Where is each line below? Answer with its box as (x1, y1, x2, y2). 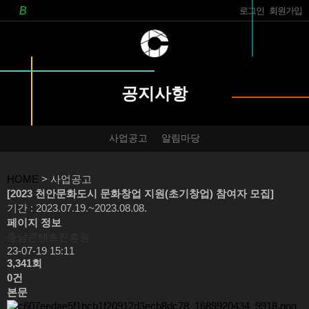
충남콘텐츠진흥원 (7, 231, 90, 243)
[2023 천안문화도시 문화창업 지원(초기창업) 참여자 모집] (7, 188, 274, 199)
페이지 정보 (7, 217, 61, 228)
